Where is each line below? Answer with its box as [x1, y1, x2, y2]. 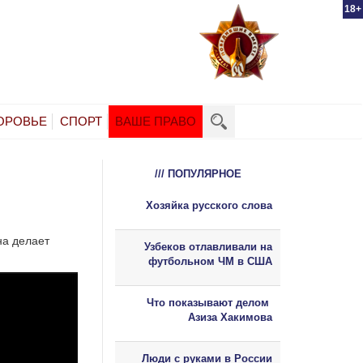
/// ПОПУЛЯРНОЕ [154, 167, 241, 180]
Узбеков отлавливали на [144, 240, 272, 253]
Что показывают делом [147, 296, 272, 309]
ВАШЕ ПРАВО [115, 113, 196, 128]
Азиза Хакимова [188, 310, 272, 323]
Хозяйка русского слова [146, 199, 272, 211]
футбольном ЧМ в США [148, 254, 272, 267]
